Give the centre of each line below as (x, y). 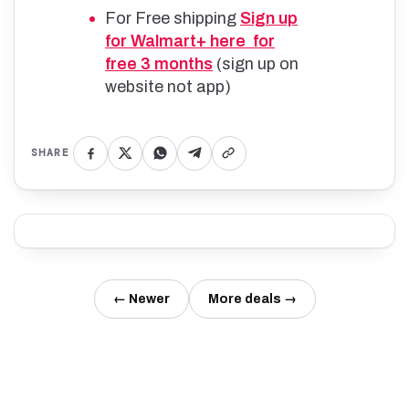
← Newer (141, 299)
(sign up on (256, 63)
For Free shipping (173, 18)
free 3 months (159, 63)
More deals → (252, 299)
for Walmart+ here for (190, 41)
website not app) (170, 86)
